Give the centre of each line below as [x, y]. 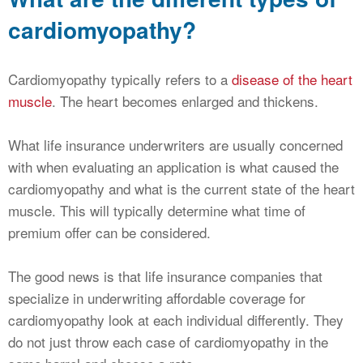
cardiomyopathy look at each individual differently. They [176, 320]
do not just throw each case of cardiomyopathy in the [168, 342]
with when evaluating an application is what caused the [173, 167]
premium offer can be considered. [109, 233]
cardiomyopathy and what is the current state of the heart [181, 189]
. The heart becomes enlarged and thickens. [185, 101]
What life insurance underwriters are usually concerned [175, 145]
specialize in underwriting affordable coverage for [157, 298]
